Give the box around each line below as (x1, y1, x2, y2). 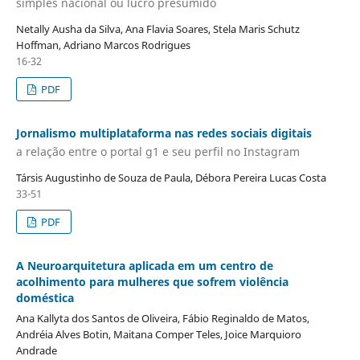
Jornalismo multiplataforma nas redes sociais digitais (15, 125, 312, 141)
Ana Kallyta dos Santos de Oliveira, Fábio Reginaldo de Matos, (15, 311, 309, 326)
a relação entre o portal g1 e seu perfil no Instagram (15, 144, 300, 160)
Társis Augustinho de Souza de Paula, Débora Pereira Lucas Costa (15, 170, 326, 186)
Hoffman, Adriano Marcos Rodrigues (15, 37, 190, 52)
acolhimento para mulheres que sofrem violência (15, 274, 288, 290)
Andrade (15, 343, 57, 358)
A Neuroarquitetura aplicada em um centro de (15, 258, 273, 274)
